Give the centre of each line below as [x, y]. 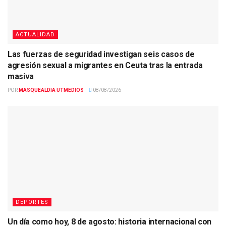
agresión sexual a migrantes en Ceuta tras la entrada [105, 66]
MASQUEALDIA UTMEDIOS [51, 90]
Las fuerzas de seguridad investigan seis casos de [101, 54]
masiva [21, 77]
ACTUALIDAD [35, 35]
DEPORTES [32, 202]
